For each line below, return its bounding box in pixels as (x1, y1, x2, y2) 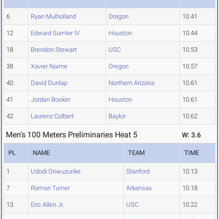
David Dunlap (31, 79, 67, 87)
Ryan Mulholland (31, 13, 76, 21)
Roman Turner (31, 184, 70, 192)
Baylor (109, 112, 126, 120)
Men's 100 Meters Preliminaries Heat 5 (6, 130, 137, 140)
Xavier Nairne (31, 63, 67, 70)
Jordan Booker (31, 96, 70, 104)
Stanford (126, 168, 150, 175)
